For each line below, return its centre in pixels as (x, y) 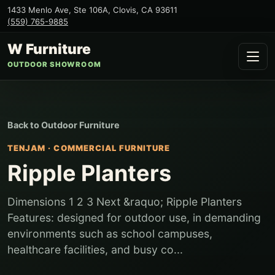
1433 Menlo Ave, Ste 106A (58, 10)
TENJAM (27, 148)
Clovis (125, 10)
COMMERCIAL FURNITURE (112, 148)
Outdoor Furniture (80, 125)
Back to (24, 125)
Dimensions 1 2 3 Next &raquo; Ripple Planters (125, 202)
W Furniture (49, 49)
